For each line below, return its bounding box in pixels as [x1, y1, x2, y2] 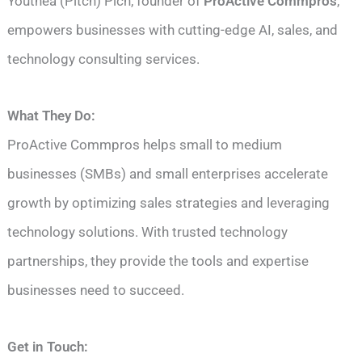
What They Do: [7, 107, 96, 124]
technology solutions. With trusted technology [7, 223, 288, 240]
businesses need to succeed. [7, 281, 185, 298]
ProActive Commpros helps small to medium [7, 136, 283, 153]
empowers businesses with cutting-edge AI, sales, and [7, 21, 339, 38]
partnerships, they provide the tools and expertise [7, 252, 309, 269]
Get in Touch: [7, 338, 89, 355]
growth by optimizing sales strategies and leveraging [7, 194, 330, 211]
